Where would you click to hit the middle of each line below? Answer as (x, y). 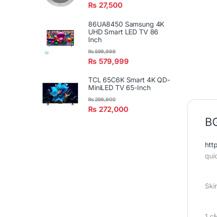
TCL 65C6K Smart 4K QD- (129, 80)
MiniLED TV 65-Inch (119, 88)
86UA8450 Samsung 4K (126, 24)
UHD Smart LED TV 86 (124, 32)
